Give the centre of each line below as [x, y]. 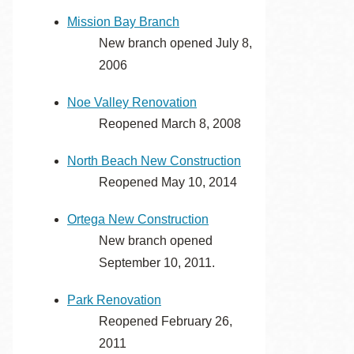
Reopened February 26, [166, 321]
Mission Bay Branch [123, 22]
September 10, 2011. [157, 263]
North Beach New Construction [154, 161]
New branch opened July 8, [175, 43]
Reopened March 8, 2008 [170, 124]
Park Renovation [114, 300]
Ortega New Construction [138, 219]
